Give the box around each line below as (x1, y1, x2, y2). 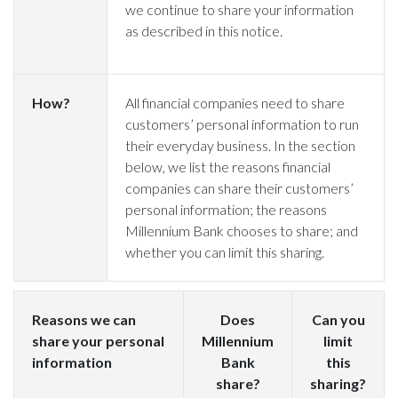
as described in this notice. (125, 22, 283, 39)
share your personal (32, 332, 164, 349)
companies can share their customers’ (125, 179, 354, 196)
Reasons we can (32, 311, 136, 328)
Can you (311, 311, 365, 328)
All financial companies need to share (125, 94, 345, 111)
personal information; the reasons (125, 201, 327, 218)
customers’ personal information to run (125, 115, 359, 132)
